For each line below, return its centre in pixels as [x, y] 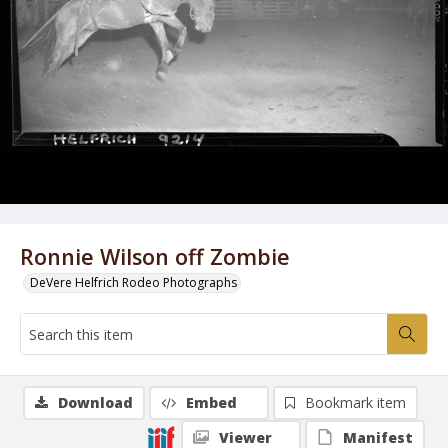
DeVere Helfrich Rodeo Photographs [133, 282]
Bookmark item [355, 402]
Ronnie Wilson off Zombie [155, 256]
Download [95, 402]
